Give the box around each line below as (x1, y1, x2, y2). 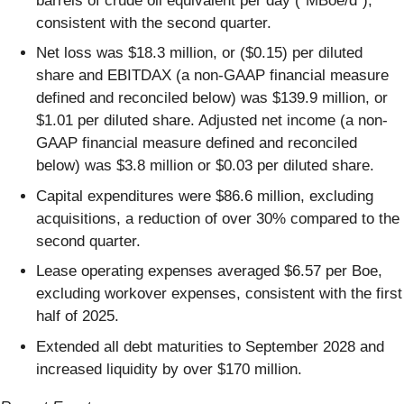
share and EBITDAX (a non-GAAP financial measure (36, 67, 389, 85)
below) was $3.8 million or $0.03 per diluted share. (36, 157, 374, 175)
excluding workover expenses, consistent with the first (36, 285, 402, 303)
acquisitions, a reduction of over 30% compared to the (36, 209, 399, 227)
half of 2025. (36, 308, 119, 326)
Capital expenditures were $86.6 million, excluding (36, 187, 373, 205)
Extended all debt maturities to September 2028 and (36, 337, 384, 355)
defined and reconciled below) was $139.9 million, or (36, 89, 388, 107)
